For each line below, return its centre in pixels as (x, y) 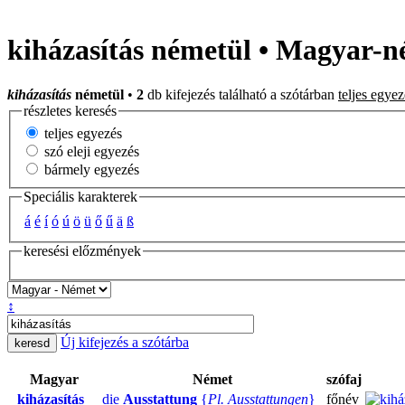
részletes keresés (70, 110)
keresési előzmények (82, 251)
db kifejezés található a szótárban (241, 94)
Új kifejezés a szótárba (125, 342)
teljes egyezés (81, 134)
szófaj (344, 379)
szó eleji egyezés (90, 152)
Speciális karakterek (80, 197)
